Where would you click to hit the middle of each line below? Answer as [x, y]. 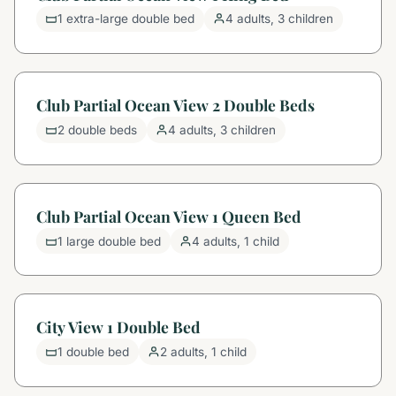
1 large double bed [110, 241]
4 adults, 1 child [236, 241]
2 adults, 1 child [204, 352]
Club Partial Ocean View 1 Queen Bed [169, 216]
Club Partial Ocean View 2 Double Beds [175, 105]
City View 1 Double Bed [118, 327]
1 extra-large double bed [126, 19]
